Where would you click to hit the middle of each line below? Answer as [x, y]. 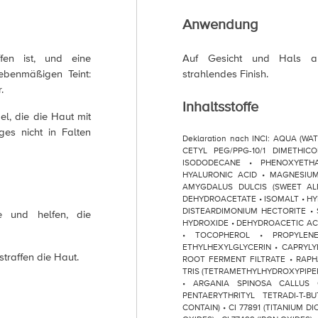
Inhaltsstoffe [220, 107]
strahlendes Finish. [225, 74]
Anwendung [220, 25]
